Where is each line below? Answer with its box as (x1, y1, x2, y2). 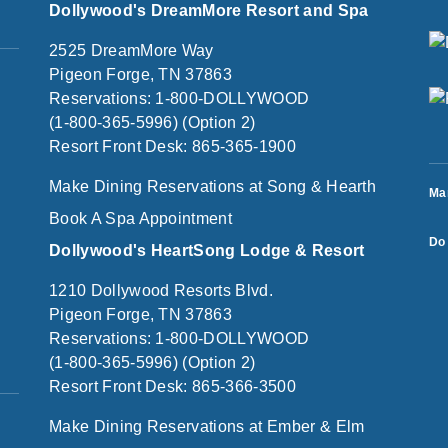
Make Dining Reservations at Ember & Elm (49, 418, 365, 435)
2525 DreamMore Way (49, 42, 214, 59)
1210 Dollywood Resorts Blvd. (49, 282, 273, 299)
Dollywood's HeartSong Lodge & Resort (49, 242, 365, 259)
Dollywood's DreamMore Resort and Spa (49, 2, 369, 19)
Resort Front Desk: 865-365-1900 (49, 138, 296, 155)
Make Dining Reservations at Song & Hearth (49, 178, 377, 195)
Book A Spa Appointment (49, 210, 233, 227)
